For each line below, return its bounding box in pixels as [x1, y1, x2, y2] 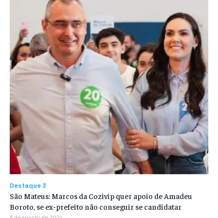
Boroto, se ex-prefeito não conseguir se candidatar [10, 201, 182, 212]
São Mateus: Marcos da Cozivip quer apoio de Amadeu [10, 191, 192, 201]
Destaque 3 [10, 181, 46, 190]
